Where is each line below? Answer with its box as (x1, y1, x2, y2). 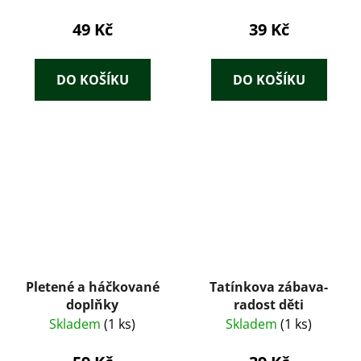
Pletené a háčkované (25, 278, 160, 297)
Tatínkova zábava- (210, 278, 328, 297)
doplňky (66, 296, 118, 314)
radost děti (234, 296, 304, 314)
